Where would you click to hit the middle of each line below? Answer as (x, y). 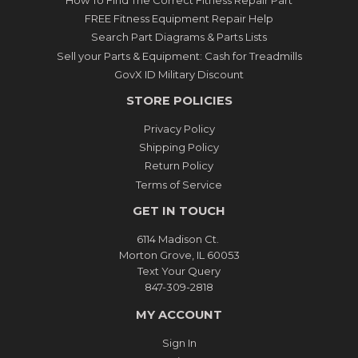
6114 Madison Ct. (179, 239)
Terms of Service (179, 184)
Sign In (179, 342)
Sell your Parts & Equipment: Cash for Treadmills (179, 56)
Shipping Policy (179, 147)
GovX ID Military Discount (179, 74)
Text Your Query (179, 270)
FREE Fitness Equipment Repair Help (179, 19)
